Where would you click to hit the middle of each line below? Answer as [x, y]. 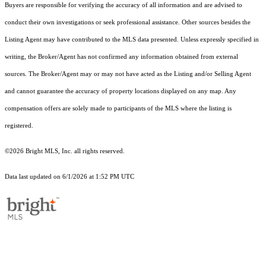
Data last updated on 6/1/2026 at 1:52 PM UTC [69, 177]
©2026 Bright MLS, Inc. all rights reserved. [65, 151]
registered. [19, 126]
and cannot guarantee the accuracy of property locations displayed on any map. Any [121, 91]
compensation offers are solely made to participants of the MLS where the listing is [118, 109]
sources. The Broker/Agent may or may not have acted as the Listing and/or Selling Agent [128, 74]
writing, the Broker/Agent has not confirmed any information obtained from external [121, 57]
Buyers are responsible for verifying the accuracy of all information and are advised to [123, 5]
